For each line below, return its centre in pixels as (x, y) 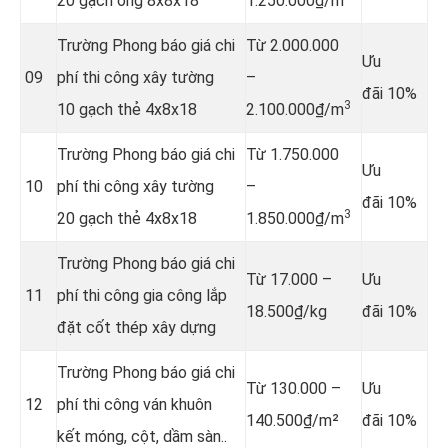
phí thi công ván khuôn (134, 404)
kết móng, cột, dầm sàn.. (142, 436)
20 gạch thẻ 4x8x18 (127, 218)
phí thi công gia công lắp (142, 295)
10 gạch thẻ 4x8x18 (127, 109)
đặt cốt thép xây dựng (136, 327)
